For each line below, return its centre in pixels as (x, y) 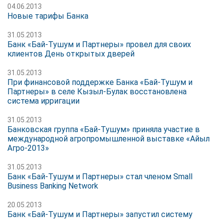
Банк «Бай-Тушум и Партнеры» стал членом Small (100, 176)
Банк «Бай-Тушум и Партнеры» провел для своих (99, 44)
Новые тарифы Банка (48, 16)
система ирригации (43, 101)
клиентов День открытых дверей (71, 54)
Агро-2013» (28, 148)
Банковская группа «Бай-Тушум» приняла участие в (104, 129)
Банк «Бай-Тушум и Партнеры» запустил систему (100, 214)
